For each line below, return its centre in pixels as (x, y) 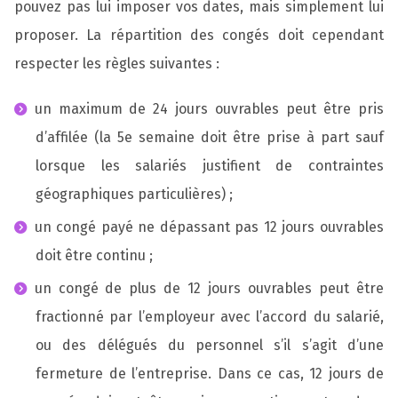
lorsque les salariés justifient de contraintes (210, 166)
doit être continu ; (94, 255)
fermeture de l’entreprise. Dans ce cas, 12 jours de (210, 373)
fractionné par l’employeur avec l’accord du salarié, (210, 316)
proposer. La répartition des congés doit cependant (199, 35)
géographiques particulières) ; (134, 195)
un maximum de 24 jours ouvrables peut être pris (209, 109)
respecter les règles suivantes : (117, 63)
